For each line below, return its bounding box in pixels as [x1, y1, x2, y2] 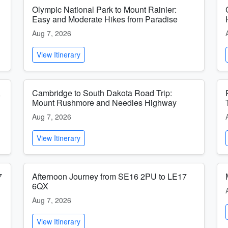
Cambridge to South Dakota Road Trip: [32, 87, 172, 99]
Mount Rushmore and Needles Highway [32, 97, 177, 108]
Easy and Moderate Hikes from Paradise [32, 13, 178, 25]
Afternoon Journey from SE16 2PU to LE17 [32, 170, 187, 182]
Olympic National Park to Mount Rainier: [32, 4, 177, 15]
